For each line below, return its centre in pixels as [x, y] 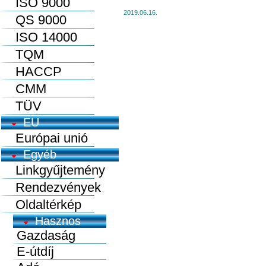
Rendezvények [51, 187]
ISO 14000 [39, 37]
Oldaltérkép [41, 205]
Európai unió [45, 138]
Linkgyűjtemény [53, 170]
